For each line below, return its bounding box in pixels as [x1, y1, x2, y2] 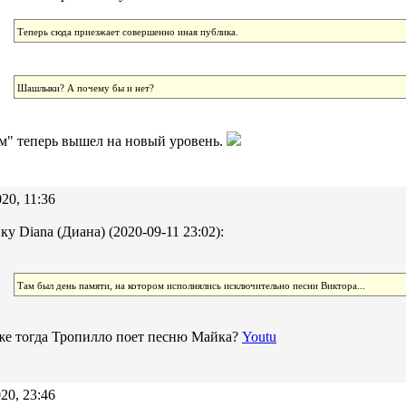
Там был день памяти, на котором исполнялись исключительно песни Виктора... [17, 280, 365, 291]
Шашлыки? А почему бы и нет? [17, 82, 154, 93]
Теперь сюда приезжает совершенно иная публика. [17, 26, 238, 37]
